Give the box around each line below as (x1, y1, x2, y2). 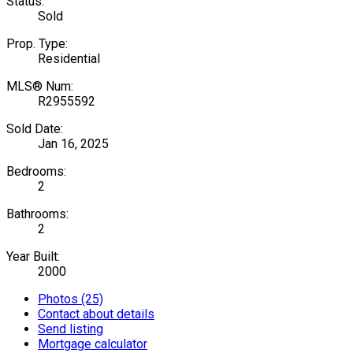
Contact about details (38, 306, 154, 321)
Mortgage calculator (38, 336, 147, 351)
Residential (38, 50, 100, 66)
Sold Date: (6, 121, 63, 136)
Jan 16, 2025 (38, 136, 109, 151)
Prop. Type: (6, 35, 68, 51)
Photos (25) (38, 291, 103, 307)
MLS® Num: (6, 78, 73, 94)
